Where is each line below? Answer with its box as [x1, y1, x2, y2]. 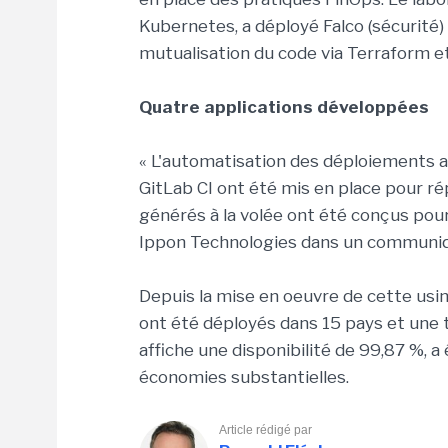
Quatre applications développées [139, 97, 429, 117]
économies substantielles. [139, 367, 349, 387]
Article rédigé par [219, 423, 312, 437]
